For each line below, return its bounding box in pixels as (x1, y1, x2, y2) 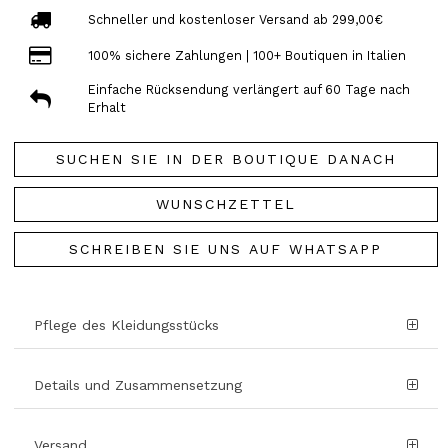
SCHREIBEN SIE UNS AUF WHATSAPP (69, 241, 383, 258)
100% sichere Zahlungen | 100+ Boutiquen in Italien (87, 47, 406, 63)
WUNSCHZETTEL (155, 196, 296, 213)
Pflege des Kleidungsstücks (34, 317, 219, 334)
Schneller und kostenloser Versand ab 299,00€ (87, 11, 383, 27)
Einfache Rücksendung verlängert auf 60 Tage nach (87, 82, 410, 98)
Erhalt (87, 100, 126, 116)
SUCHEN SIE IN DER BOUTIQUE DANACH (55, 151, 396, 168)
